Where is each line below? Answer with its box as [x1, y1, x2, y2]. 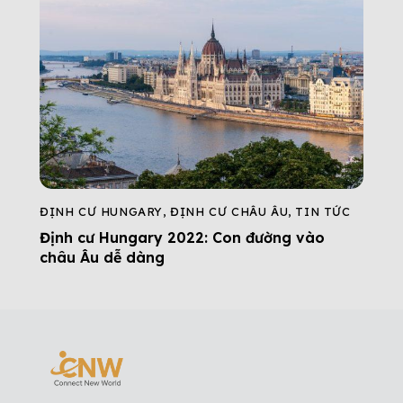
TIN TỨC [295, 203, 351, 219]
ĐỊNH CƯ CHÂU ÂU [170, 203, 289, 219]
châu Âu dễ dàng [40, 247, 165, 266]
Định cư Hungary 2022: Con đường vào [40, 228, 325, 246]
